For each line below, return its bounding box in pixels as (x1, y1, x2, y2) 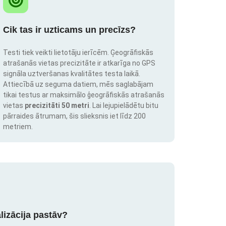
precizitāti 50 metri (25, 101, 89, 110)
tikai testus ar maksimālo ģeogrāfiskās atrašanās (3, 91, 164, 99)
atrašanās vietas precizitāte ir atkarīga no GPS (3, 59, 155, 68)
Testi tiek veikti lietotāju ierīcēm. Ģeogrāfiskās (3, 48, 153, 57)
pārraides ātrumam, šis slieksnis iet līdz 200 (3, 112, 146, 121)
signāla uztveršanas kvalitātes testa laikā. (3, 70, 140, 78)
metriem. (3, 123, 33, 131)
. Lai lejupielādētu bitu (89, 101, 158, 110)
